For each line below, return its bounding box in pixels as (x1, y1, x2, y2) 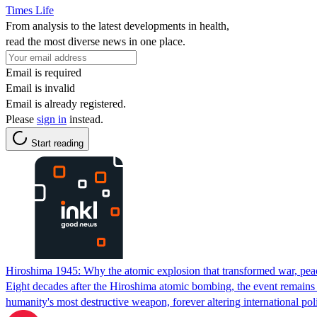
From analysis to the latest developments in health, (6, 19, 229, 32)
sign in (37, 113, 67, 125)
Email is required (6, 66, 81, 79)
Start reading (31, 137, 83, 149)
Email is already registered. (6, 97, 126, 110)
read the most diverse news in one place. (6, 35, 185, 47)
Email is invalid (6, 81, 75, 94)
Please (6, 113, 37, 125)
